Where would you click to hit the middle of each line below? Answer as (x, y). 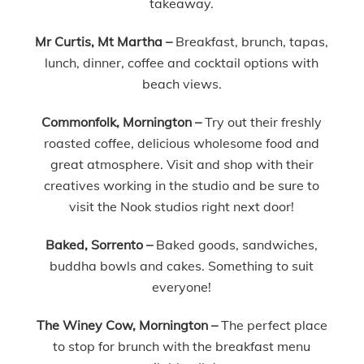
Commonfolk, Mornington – (122, 121)
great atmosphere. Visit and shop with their (182, 164)
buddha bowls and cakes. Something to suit (182, 265)
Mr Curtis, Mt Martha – (104, 42)
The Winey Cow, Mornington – (128, 325)
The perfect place (274, 325)
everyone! (182, 286)
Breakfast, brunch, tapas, (251, 42)
